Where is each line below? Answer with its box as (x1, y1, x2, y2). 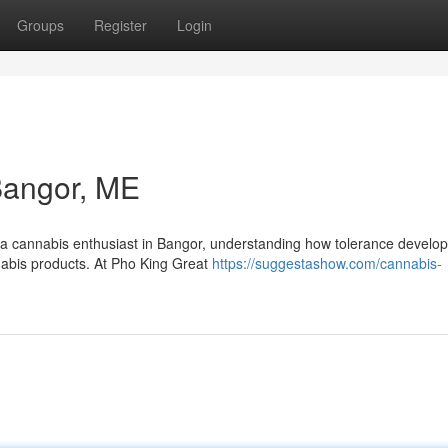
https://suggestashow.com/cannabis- (212, 253, 442, 273)
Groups (17, 15, 64, 35)
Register (94, 15, 147, 35)
